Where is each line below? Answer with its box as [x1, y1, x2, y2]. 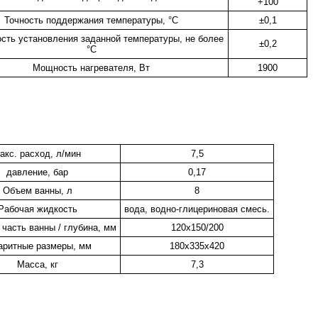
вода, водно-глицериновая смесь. [124, 204, 270, 214]
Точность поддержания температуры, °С [4, 15, 178, 26]
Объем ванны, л [2, 185, 72, 196]
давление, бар [6, 167, 68, 177]
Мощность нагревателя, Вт [33, 62, 150, 73]
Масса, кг [16, 259, 58, 270]
